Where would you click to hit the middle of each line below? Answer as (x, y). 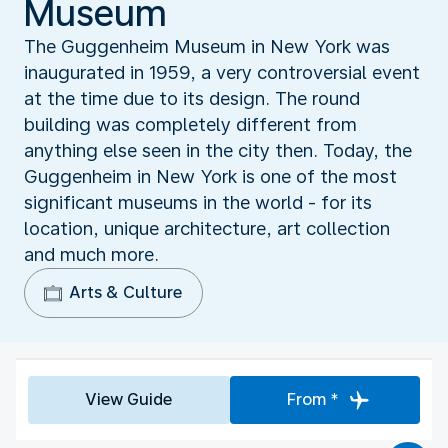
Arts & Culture (125, 292)
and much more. (91, 254)
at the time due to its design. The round (192, 98)
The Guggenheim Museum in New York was (207, 46)
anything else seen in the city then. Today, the (218, 150)
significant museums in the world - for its (198, 202)
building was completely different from (190, 124)
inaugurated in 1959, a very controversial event (222, 72)
